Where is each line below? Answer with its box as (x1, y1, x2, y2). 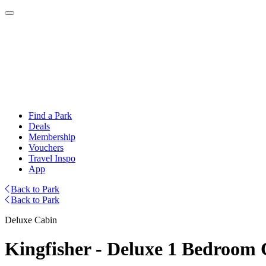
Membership (28, 132, 75, 142)
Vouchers (28, 142, 64, 153)
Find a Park (28, 110, 72, 121)
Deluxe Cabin (5, 215, 57, 225)
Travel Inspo (28, 153, 75, 163)
